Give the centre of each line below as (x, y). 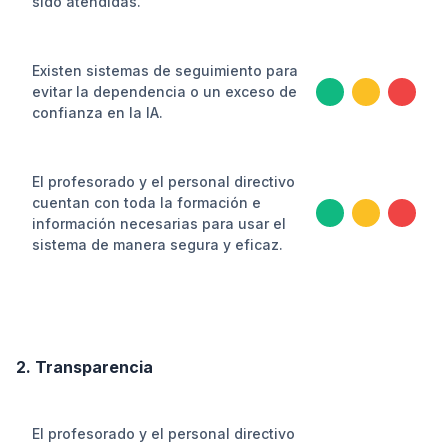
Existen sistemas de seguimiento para (165, 70)
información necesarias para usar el (159, 223)
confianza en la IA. (97, 112)
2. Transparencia (84, 367)
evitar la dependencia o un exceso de (164, 91)
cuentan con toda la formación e (146, 202)
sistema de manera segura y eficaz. (157, 244)
